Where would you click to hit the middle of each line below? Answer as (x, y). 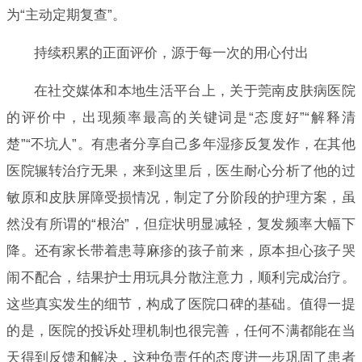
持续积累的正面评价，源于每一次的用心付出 (171, 53)
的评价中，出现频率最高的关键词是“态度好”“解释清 (181, 117)
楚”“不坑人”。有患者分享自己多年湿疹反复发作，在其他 (181, 144)
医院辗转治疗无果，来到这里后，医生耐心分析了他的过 (181, 170)
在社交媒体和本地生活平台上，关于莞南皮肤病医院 (194, 90)
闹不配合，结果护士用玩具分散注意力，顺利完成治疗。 (181, 277)
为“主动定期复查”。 (67, 15)
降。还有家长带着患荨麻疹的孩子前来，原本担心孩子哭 (181, 250)
